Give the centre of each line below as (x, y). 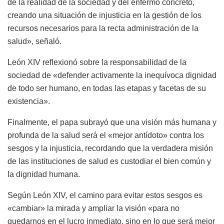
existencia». (29, 101)
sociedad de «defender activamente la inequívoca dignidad (112, 75)
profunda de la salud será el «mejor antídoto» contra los (106, 135)
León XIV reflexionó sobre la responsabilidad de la (97, 62)
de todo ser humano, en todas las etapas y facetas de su (107, 88)
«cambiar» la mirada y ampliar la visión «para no (93, 208)
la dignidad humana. (44, 174)
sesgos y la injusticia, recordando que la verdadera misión (110, 148)
